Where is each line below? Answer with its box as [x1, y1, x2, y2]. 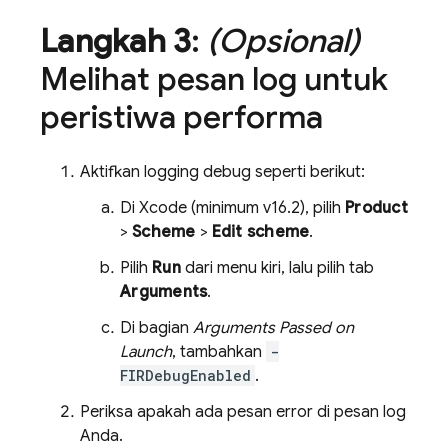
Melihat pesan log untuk [40, 59, 388, 99]
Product [345, 198, 408, 218]
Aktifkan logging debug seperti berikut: [80, 162, 365, 182]
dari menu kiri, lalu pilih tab [180, 258, 374, 278]
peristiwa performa [40, 97, 323, 137]
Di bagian [120, 318, 193, 338]
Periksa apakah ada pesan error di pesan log [80, 402, 406, 422]
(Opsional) [207, 21, 361, 61]
